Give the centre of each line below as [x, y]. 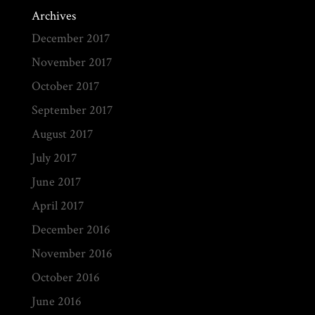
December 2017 [70, 38]
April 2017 [57, 206]
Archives [53, 16]
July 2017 [54, 158]
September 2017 [72, 110]
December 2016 [71, 230]
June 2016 [56, 301]
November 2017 [71, 62]
